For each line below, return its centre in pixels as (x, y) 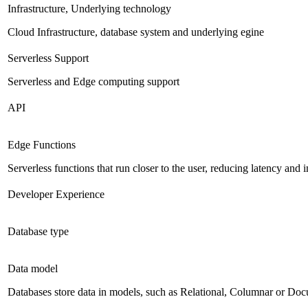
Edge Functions (42, 145)
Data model (33, 269)
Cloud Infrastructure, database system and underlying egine (136, 32)
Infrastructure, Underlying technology (89, 9)
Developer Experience (56, 195)
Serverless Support (48, 58)
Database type (38, 232)
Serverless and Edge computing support (93, 82)
